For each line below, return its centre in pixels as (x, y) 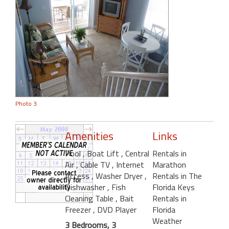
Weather (167, 221)
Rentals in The (177, 176)
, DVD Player (115, 209)
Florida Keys (173, 187)
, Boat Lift (102, 153)
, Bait (125, 198)
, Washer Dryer (118, 176)
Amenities (89, 136)
